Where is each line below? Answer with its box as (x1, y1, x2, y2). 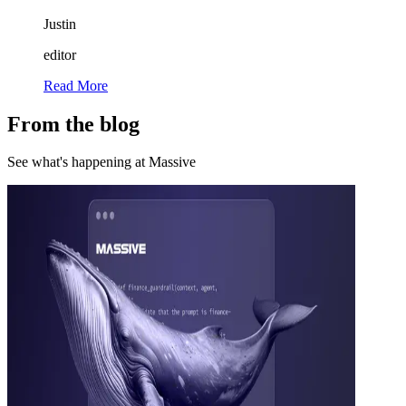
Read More (43, 77, 108, 93)
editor (43, 46, 76, 63)
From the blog (7, 111, 140, 136)
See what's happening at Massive (7, 154, 196, 170)
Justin (43, 15, 76, 32)
